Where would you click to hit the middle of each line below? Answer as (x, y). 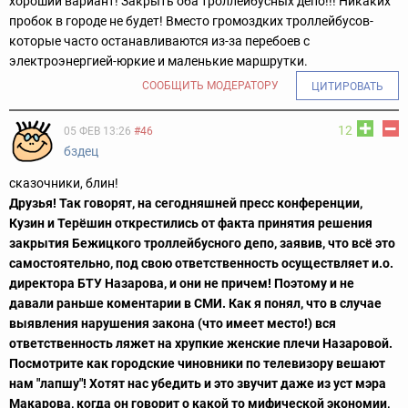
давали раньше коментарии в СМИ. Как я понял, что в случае (195, 303)
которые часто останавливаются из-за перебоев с (159, 41)
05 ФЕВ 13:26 (97, 131)
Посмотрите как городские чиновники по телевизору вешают (197, 363)
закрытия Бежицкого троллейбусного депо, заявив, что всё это (202, 243)
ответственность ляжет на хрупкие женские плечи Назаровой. (201, 343)
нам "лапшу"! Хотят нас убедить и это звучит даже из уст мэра (198, 383)
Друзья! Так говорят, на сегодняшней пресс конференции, (186, 203)
